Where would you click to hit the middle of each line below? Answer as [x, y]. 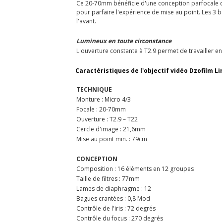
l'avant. [86, 21]
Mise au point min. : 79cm [112, 139]
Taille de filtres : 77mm [108, 178]
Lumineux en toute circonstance [124, 41]
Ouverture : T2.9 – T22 [107, 119]
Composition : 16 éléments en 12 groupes [135, 168]
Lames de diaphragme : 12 [114, 188]
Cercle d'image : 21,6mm [111, 129]
